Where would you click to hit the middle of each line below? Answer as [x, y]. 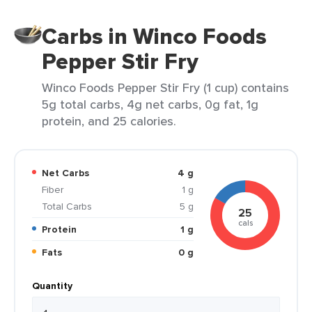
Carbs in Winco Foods [154, 36]
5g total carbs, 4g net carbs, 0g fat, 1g [150, 104]
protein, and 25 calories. [109, 121]
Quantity [52, 286]
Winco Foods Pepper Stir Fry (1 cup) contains [165, 87]
